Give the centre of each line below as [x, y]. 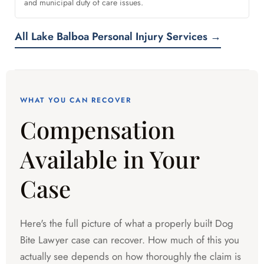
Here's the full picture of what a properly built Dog [127, 224]
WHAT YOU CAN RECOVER [76, 100]
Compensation [98, 130]
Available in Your [110, 159]
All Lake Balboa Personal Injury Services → [118, 37]
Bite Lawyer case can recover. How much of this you [130, 240]
